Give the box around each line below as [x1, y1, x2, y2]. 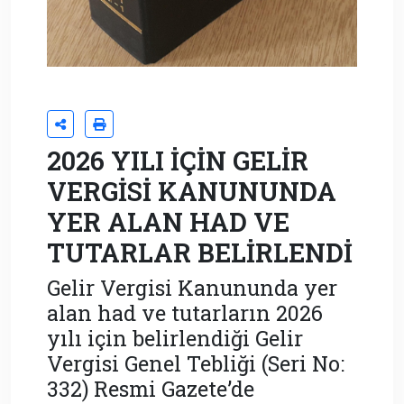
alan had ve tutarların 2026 [47, 298, 323, 327]
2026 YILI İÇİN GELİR [47, 143, 308, 179]
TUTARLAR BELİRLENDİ [47, 235, 353, 271]
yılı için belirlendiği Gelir [47, 324, 303, 353]
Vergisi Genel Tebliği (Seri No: [47, 349, 344, 378]
